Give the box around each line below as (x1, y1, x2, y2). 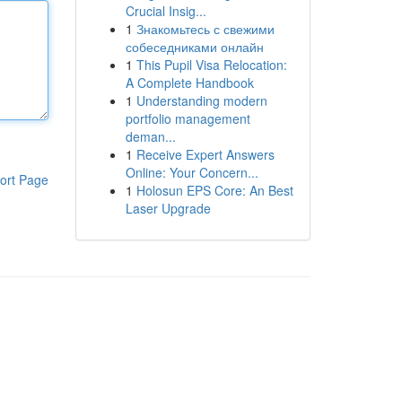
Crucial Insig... (125, 2, 206, 20)
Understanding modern (135, 92, 267, 109)
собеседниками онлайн (125, 38, 264, 56)
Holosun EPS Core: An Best (135, 181, 293, 199)
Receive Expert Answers (135, 145, 275, 163)
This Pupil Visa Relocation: (135, 56, 287, 74)
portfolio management (125, 109, 250, 127)
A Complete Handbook (125, 74, 254, 92)
